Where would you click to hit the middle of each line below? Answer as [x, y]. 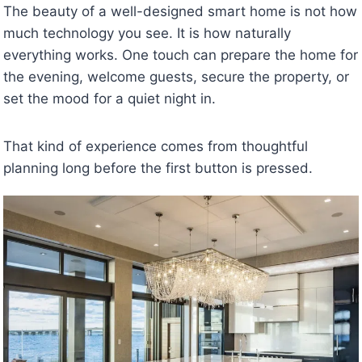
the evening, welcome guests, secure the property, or [176, 76]
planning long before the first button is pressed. [158, 168]
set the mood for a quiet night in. [109, 98]
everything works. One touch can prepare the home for [181, 55]
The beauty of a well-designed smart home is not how [180, 11]
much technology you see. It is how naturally [147, 33]
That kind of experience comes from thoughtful [156, 146]
